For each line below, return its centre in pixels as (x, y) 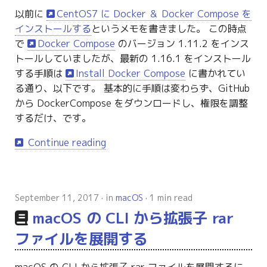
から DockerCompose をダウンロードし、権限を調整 (131, 103)
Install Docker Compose (131, 74)
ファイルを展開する (81, 239)
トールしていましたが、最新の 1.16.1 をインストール (133, 59)
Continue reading (66, 143)
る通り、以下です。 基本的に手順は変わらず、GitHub (132, 89)
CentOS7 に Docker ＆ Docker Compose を (154, 14)
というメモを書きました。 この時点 (169, 29)
